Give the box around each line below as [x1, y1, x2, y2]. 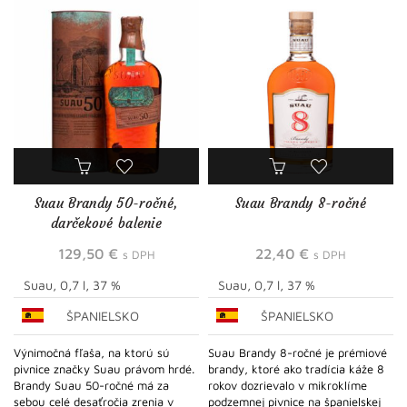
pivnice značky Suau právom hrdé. [14, 361, 194, 376]
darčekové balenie [50, 213, 163, 232]
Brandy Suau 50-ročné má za [14, 377, 169, 392]
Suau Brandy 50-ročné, [34, 194, 179, 212]
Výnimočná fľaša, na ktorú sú [14, 344, 170, 360]
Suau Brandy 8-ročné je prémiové [208, 344, 387, 360]
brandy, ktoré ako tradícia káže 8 [208, 361, 384, 376]
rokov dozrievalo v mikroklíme [208, 377, 367, 392]
